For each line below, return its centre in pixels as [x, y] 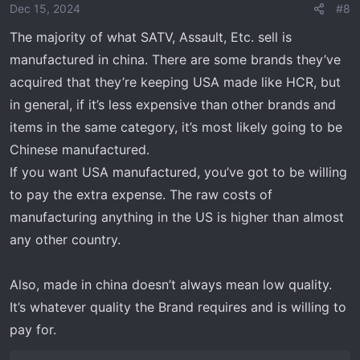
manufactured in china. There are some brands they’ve [175, 59]
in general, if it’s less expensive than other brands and [173, 104]
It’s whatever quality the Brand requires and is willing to [178, 307]
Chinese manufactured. [80, 149]
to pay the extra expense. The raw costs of [141, 194]
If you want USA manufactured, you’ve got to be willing [178, 172]
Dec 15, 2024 [45, 8]
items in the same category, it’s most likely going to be [176, 127]
